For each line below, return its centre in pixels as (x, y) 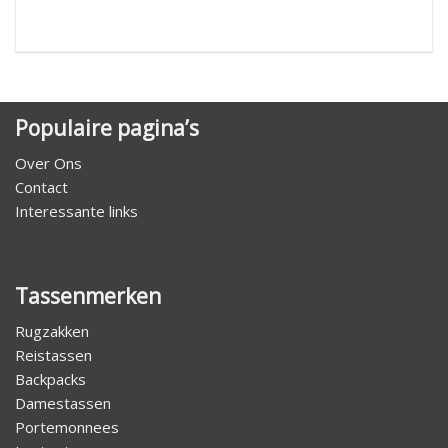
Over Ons (48, 162)
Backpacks (50, 378)
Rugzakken (52, 330)
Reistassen (53, 354)
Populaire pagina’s (107, 127)
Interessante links (76, 210)
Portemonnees (67, 426)
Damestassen (63, 402)
